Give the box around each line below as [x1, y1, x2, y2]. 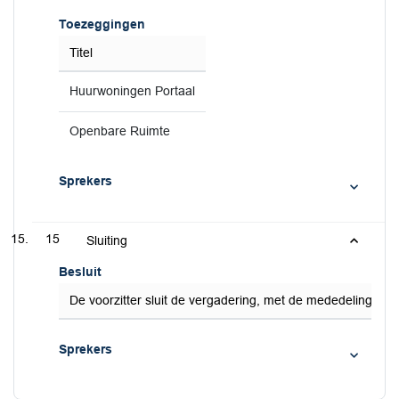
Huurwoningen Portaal [69, 85, 195, 98]
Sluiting [86, 233, 127, 248]
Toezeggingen [59, 17, 145, 31]
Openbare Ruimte [69, 125, 170, 138]
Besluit [59, 265, 102, 279]
